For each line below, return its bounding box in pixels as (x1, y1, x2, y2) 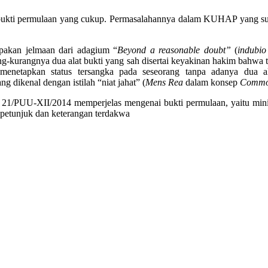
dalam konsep (183, 77, 240, 87)
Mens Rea (145, 77, 183, 87)
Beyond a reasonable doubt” (117, 44, 231, 55)
